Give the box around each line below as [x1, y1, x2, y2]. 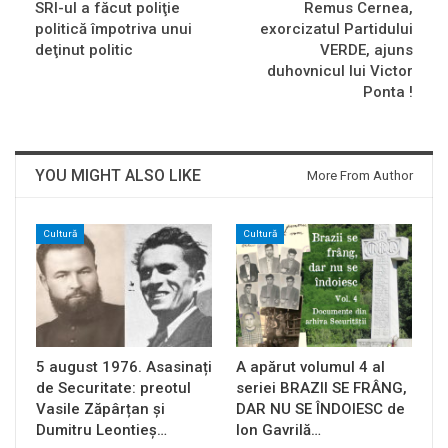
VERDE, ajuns [320, 40, 413, 59]
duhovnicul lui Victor [267, 61, 413, 80]
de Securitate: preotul [36, 378, 191, 397]
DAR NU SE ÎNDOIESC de [236, 399, 405, 418]
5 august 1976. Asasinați [36, 357, 212, 376]
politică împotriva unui [35, 19, 192, 38]
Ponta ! [363, 82, 413, 101]
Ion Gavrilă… [236, 420, 321, 439]
